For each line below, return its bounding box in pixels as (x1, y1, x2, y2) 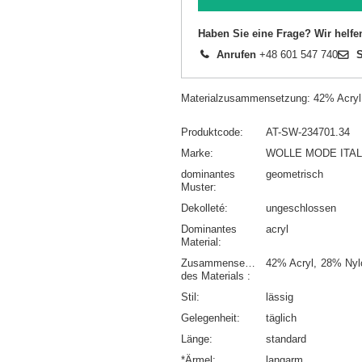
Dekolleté (181, 202, 225, 215)
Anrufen (217, 48, 256, 61)
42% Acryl (266, 257, 314, 270)
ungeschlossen (266, 202, 336, 215)
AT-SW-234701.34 (266, 126, 350, 139)
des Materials (181, 270, 247, 283)
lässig (266, 291, 293, 304)
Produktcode (181, 126, 240, 139)
